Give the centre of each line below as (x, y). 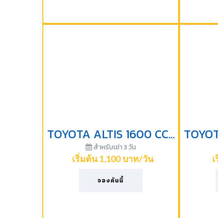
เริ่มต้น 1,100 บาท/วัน (112, 160)
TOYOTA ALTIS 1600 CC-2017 (172, 134)
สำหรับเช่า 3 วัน (114, 147)
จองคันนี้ (111, 181)
